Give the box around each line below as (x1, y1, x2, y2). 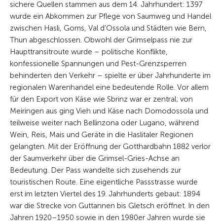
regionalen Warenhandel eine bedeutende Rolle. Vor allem (10, 82, 209, 92)
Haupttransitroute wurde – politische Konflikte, (10, 47, 168, 56)
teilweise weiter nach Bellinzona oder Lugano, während (10, 118, 199, 127)
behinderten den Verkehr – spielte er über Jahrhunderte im (10, 71, 211, 80)
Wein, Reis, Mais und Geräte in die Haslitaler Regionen (10, 130, 193, 139)
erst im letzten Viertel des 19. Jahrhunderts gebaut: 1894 (10, 189, 200, 198)
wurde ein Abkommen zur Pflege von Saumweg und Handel (10, 11, 211, 21)
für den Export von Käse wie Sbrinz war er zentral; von (10, 94, 193, 104)
